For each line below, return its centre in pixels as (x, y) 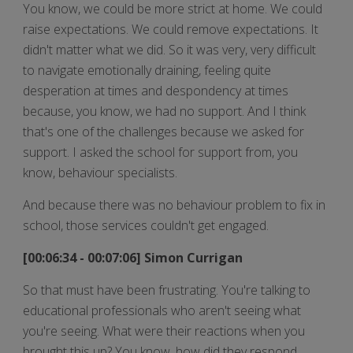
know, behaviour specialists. (100, 172)
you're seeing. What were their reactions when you (164, 331)
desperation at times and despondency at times (156, 90)
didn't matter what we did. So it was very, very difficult (169, 49)
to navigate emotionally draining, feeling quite (147, 70)
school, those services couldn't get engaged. (146, 225)
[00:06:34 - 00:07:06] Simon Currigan (134, 257)
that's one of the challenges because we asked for (163, 131)
